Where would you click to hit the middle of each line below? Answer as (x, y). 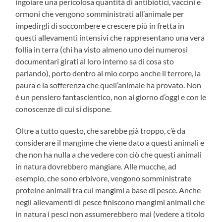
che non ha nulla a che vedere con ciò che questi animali (109, 154)
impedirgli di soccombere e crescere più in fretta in (100, 25)
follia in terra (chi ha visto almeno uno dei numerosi (102, 49)
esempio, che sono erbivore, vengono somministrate (104, 178)
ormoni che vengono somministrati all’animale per (100, 13)
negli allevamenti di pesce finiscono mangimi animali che (110, 202)
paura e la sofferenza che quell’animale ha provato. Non (109, 85)
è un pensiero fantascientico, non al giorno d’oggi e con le (111, 97)
